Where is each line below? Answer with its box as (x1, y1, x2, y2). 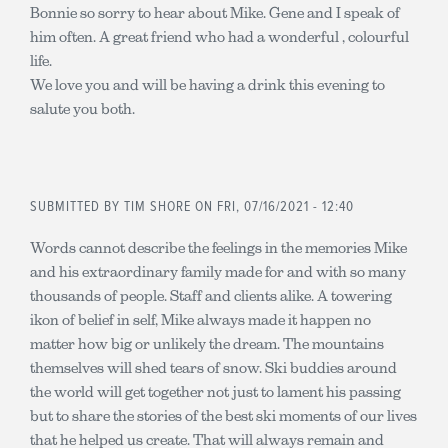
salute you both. (30, 100, 135, 117)
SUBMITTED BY (30, 198, 124, 216)
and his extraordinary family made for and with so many (30, 262, 406, 280)
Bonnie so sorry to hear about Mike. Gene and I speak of (30, 4, 400, 21)
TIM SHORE (124, 198, 191, 216)
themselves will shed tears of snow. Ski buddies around (30, 358, 397, 376)
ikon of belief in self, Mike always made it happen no (30, 310, 371, 328)
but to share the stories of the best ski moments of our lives (30, 406, 417, 424)
